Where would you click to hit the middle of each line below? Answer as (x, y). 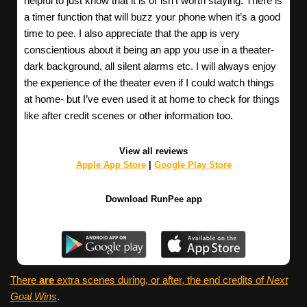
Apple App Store (111, 164)
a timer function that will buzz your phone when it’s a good (152, 16)
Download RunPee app (153, 199)
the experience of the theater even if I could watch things (149, 82)
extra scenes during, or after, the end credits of (160, 280)
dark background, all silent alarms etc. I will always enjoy (150, 66)
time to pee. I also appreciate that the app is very (132, 33)
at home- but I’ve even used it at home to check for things (152, 99)
